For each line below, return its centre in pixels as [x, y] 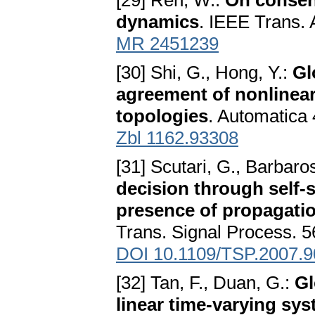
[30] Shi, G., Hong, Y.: [204, 73]
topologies [162, 116]
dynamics [157, 22]
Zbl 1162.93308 [177, 138]
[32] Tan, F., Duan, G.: [205, 283]
